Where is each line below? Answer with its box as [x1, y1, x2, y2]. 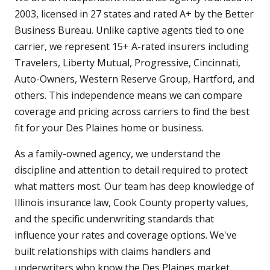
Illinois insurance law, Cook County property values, [14, 196, 248, 210]
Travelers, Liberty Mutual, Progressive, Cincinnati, [14, 56, 240, 70]
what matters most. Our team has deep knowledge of [14, 180, 254, 193]
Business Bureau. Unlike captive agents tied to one [14, 24, 244, 37]
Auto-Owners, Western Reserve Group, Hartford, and [14, 72, 254, 86]
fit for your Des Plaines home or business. [14, 121, 204, 135]
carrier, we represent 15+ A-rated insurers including [14, 40, 249, 54]
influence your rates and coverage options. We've [14, 228, 237, 242]
